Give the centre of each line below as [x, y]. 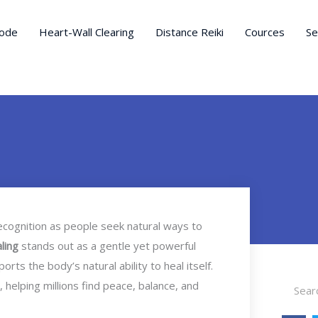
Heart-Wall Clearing [87, 32]
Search [297, 280]
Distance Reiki [190, 32]
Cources [265, 32]
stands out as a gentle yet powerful [107, 246]
